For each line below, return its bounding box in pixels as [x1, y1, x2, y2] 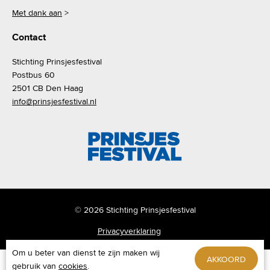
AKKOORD [207, 253, 246, 265]
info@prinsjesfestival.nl [12, 95, 96, 108]
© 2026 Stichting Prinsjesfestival [74, 203, 196, 216]
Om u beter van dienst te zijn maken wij [12, 246, 160, 259]
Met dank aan [12, 7, 62, 19]
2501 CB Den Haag [12, 82, 83, 95]
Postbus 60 [12, 69, 55, 81]
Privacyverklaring [97, 224, 161, 237]
